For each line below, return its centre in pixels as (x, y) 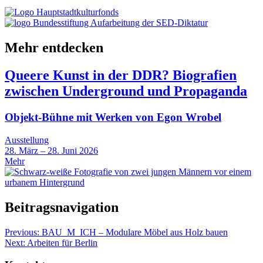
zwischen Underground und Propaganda (126, 91)
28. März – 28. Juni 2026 (51, 150)
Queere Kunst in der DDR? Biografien (121, 75)
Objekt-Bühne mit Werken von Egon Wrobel (113, 117)
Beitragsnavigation (62, 207)
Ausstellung (27, 140)
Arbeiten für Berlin (62, 242)
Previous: (22, 232)
